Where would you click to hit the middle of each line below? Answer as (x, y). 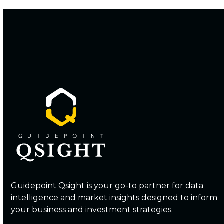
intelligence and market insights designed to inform (114, 198)
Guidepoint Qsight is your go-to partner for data (107, 186)
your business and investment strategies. (92, 210)
